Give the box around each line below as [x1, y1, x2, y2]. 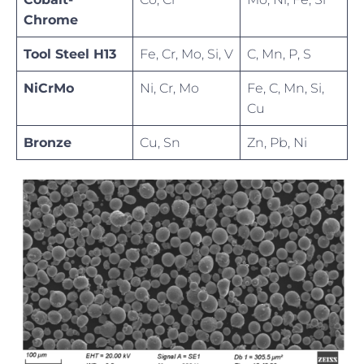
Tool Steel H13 [24, 46, 116, 63]
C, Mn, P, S [247, 46, 311, 63]
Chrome [24, 12, 78, 28]
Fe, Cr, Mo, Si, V [140, 46, 233, 63]
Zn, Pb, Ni [247, 135, 307, 151]
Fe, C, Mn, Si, [247, 80, 324, 97]
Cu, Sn [140, 135, 180, 151]
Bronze [24, 135, 71, 151]
